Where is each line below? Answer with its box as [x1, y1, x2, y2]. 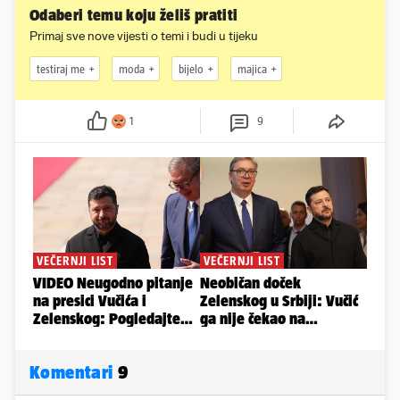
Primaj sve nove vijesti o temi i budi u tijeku [29, 29, 258, 45]
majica [237, 62, 267, 76]
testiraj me [37, 62, 85, 76]
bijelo [179, 62, 204, 76]
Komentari [29, 362, 118, 383]
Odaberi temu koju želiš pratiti [29, 6, 238, 25]
